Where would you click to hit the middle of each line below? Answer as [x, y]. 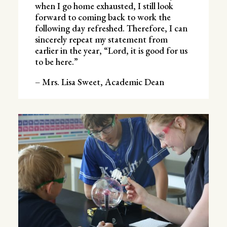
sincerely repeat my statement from [101, 39]
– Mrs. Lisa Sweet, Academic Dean [99, 82]
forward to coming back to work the [103, 17]
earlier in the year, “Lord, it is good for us [111, 50]
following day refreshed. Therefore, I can [111, 28]
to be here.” [56, 61]
